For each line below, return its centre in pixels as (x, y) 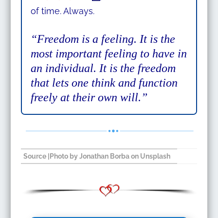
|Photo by (63, 156)
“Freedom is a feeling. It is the (103, 39)
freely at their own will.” (89, 98)
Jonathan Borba (105, 156)
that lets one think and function (104, 83)
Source (35, 156)
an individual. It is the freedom (103, 68)
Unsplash (155, 156)
